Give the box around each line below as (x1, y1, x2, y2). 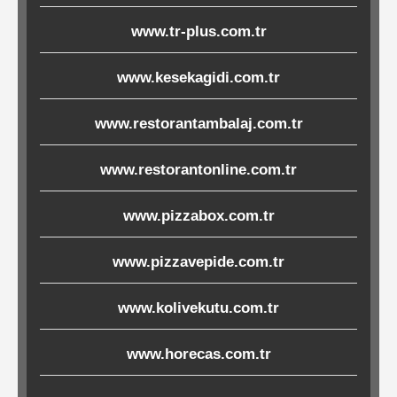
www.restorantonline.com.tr (100, 161, 297, 179)
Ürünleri (73, 361, 151, 385)
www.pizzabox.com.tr (122, 207, 275, 225)
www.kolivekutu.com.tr (118, 300, 279, 317)
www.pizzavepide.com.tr (113, 253, 284, 271)
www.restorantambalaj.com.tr (94, 115, 303, 133)
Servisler (73, 211, 160, 236)
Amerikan (73, 185, 167, 210)
